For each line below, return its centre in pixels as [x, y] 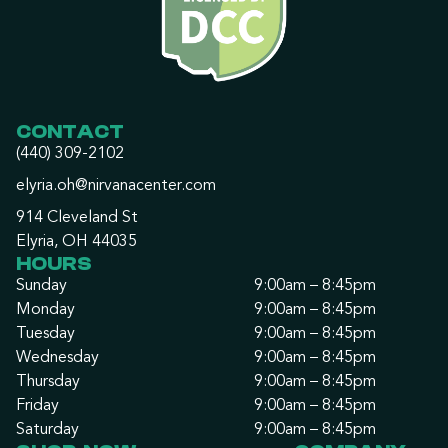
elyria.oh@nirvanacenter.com [116, 186]
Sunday [41, 286]
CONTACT [70, 132]
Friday [37, 406]
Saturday [47, 430]
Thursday [48, 382]
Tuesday [45, 334]
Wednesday [57, 358]
